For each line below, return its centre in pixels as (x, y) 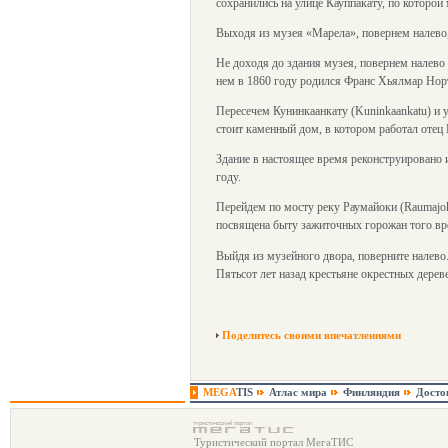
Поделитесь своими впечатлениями (311, 335)
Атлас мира (298, 392)
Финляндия (371, 392)
